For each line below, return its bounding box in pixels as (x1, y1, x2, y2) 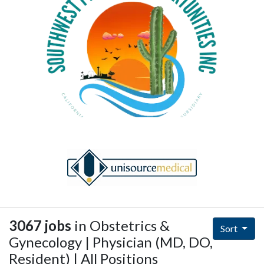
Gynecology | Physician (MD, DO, (9, 233, 213, 251)
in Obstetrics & (71, 217, 170, 235)
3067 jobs (9, 217, 71, 235)
